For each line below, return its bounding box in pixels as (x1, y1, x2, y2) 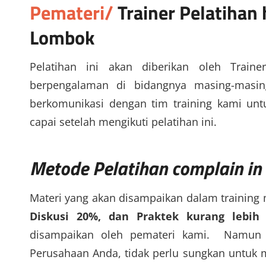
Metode (30, 154, 93, 183)
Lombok (30, 23, 94, 52)
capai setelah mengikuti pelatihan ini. (30, 115, 217, 129)
